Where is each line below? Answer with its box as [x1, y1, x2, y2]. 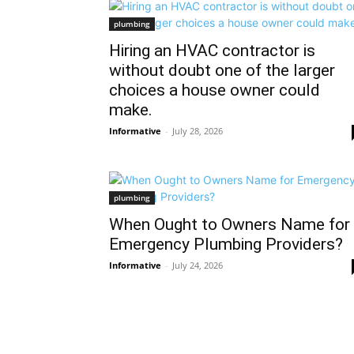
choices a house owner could [109, 81, 320, 100]
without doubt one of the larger [109, 61, 335, 80]
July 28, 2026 [172, 125, 223, 137]
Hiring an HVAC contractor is [109, 41, 315, 60]
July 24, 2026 [172, 259, 223, 271]
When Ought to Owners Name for [109, 215, 350, 234]
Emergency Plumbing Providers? [109, 235, 343, 254]
